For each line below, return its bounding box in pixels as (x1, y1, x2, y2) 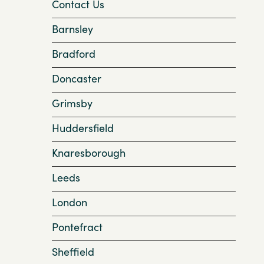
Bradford (52, 47, 95, 61)
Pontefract (52, 220, 103, 234)
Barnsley (52, 22, 93, 36)
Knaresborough (52, 146, 126, 160)
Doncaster (52, 72, 101, 85)
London (52, 196, 87, 209)
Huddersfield (52, 121, 114, 135)
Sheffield (52, 245, 94, 259)
